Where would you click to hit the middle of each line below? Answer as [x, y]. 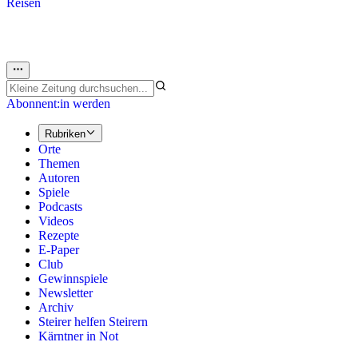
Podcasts [60, 206]
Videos [56, 221]
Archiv [56, 307]
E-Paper [59, 249]
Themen [59, 163]
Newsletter [66, 292]
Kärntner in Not [78, 336]
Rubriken [65, 133]
